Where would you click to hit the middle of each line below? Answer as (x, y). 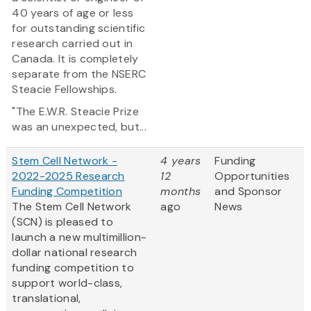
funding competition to (73, 268)
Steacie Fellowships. (65, 90)
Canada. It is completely (75, 59)
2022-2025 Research (68, 176)
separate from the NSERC (79, 74)
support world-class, (67, 283)
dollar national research (75, 253)
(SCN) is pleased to (63, 222)
